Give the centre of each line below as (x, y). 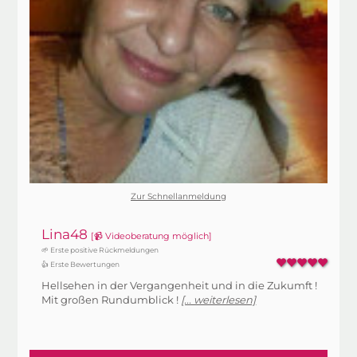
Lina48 (67, 234)
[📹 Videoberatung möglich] (152, 236)
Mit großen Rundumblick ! (112, 300)
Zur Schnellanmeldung (178, 196)
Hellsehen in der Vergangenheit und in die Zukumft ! (180, 285)
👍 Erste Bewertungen (81, 264)
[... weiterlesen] (219, 300)
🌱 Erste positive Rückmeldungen (100, 250)
